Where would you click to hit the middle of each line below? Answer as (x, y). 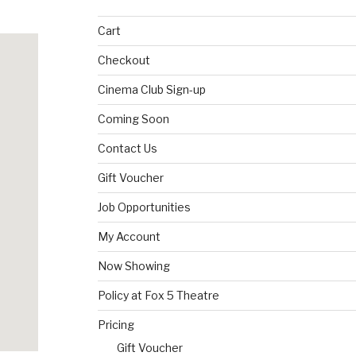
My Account (130, 236)
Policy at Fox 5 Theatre (159, 295)
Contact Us (128, 148)
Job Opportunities (145, 207)
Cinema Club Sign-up (152, 89)
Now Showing (134, 266)
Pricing (116, 325)
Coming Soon (134, 119)
